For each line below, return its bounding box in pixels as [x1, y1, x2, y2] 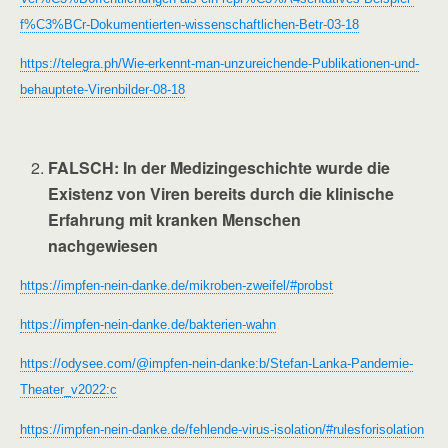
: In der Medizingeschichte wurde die [114, 156, 391, 180]
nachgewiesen [48, 234, 159, 258]
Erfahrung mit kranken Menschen [48, 208, 302, 232]
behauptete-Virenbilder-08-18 [20, 81, 185, 97]
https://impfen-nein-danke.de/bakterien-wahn [20, 317, 276, 333]
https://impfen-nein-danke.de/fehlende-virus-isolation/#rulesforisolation [20, 421, 424, 437]
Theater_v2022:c [20, 382, 117, 398]
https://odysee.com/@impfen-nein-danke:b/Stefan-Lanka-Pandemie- [20, 356, 413, 372]
